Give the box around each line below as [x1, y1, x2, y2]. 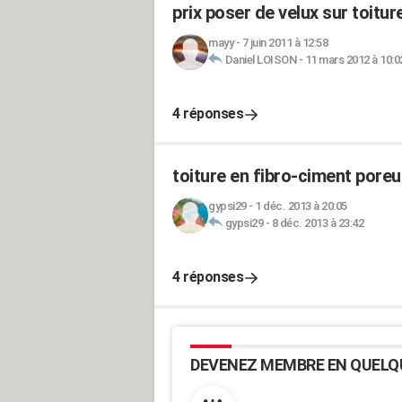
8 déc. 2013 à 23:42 [271, 216, 363, 230]
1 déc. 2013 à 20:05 [255, 199, 347, 213]
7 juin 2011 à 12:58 [241, 36, 328, 49]
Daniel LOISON [224, 53, 296, 66]
